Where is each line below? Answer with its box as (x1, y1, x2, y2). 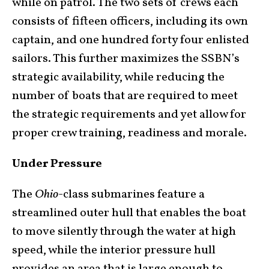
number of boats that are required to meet (12, 88, 238, 105)
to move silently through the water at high (12, 223, 236, 241)
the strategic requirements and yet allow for (12, 106, 246, 124)
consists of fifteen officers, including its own (12, 13, 248, 31)
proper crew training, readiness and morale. (12, 125, 247, 142)
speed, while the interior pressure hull (12, 242, 216, 259)
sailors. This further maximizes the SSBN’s (12, 50, 240, 68)
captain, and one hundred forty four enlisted (12, 32, 249, 49)
